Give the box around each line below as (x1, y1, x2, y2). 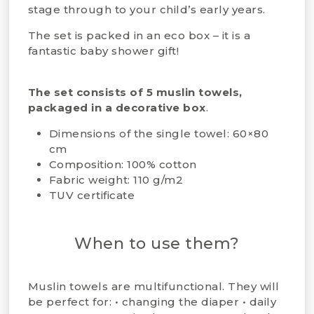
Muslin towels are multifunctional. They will (27, 280, 280, 293)
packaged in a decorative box (27, 101, 206, 114)
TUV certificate (48, 189, 135, 202)
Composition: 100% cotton (48, 158, 197, 171)
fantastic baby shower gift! (27, 44, 179, 57)
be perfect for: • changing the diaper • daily (27, 295, 277, 308)
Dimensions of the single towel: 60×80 (48, 127, 269, 140)
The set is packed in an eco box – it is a (27, 29, 251, 42)
